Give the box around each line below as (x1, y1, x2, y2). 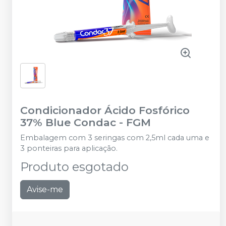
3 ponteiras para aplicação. (20, 144, 118, 153)
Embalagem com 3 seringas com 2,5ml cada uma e (20, 133, 209, 142)
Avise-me (27, 185, 63, 194)
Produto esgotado (20, 159, 129, 174)
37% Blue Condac (20, 116, 116, 129)
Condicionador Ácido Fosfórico (20, 104, 190, 117)
